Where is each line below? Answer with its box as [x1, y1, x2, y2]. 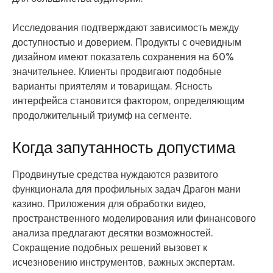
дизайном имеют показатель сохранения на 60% [12, 51, 234, 63]
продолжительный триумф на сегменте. [12, 109, 192, 122]
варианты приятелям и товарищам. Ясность [12, 80, 212, 93]
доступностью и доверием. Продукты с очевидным [12, 36, 241, 49]
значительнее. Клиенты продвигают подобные [12, 65, 222, 78]
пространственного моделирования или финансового [12, 212, 256, 225]
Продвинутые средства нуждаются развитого [12, 168, 218, 181]
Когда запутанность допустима [12, 137, 235, 158]
